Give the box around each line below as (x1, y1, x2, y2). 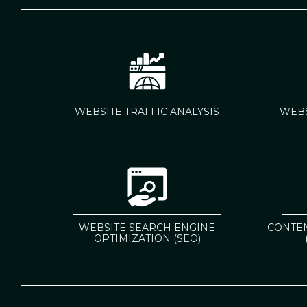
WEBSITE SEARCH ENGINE (79, 221, 215, 234)
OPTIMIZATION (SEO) (93, 232, 201, 245)
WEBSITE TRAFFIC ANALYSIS (75, 105, 219, 118)
